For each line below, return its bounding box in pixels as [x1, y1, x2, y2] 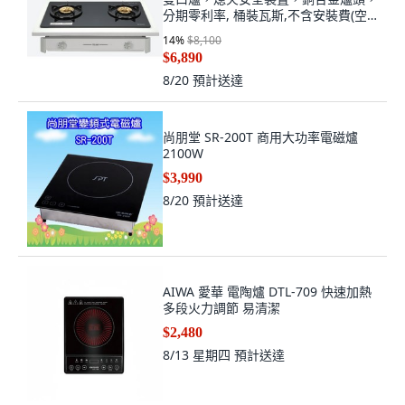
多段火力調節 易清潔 [163, 299, 280, 316]
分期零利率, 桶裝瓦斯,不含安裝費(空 [163, 6, 367, 24]
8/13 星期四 [163, 346, 234, 363]
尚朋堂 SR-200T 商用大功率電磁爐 [163, 128, 358, 146]
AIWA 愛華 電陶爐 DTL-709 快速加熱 [163, 283, 372, 300]
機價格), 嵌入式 [163, 23, 250, 40]
